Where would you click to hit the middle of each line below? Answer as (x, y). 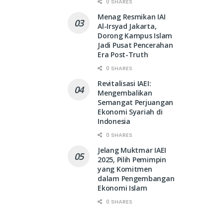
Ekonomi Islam (122, 188)
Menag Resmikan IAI (132, 17)
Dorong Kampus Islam (135, 36)
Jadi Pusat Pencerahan (135, 45)
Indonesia (114, 121)
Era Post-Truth (123, 55)
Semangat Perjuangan (135, 103)
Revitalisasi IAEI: (124, 84)
